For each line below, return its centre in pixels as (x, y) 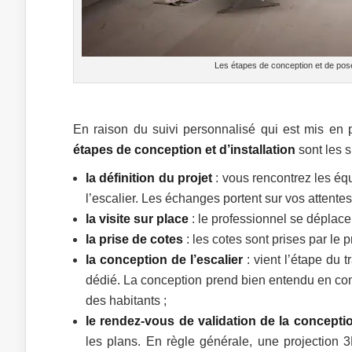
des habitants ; (126, 301)
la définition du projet (149, 178)
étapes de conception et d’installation (184, 150)
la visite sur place (137, 219)
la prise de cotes (134, 239)
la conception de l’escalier (164, 260)
